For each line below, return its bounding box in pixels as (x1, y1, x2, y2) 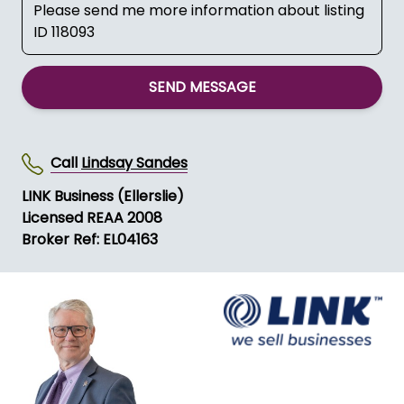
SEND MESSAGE (148, 178, 256, 198)
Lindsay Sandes (81, 253, 188, 274)
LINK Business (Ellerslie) (22, 286, 184, 308)
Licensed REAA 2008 (22, 308, 162, 329)
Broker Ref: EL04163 (22, 329, 158, 351)
